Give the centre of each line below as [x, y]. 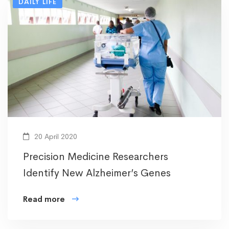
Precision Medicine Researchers [96, 156]
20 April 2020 [55, 136]
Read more [44, 199]
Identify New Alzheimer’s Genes [97, 173]
